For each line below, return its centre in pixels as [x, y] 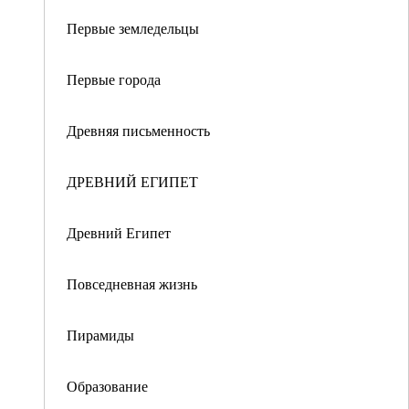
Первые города [114, 79]
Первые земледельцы [133, 28]
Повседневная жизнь [132, 283]
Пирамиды [100, 335]
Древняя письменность [138, 130]
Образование [107, 386]
